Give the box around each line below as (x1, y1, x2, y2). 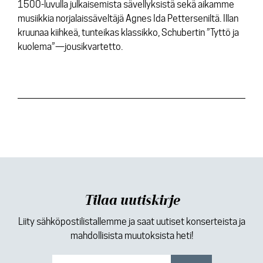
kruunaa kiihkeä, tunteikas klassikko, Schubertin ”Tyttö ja (18, 27, 239, 38)
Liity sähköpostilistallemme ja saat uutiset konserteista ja (18, 216, 245, 227)
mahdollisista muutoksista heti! (70, 230, 193, 241)
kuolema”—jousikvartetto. (18, 41, 123, 52)
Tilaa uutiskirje (84, 192, 179, 210)
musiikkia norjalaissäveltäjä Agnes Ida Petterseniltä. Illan (18, 13, 238, 24)
